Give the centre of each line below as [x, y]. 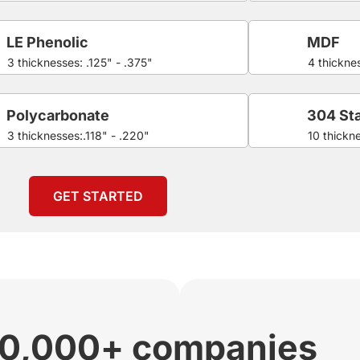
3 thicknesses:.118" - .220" [79, 135]
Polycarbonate [58, 115]
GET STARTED [98, 196]
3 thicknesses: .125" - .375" [80, 62]
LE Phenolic [48, 42]
